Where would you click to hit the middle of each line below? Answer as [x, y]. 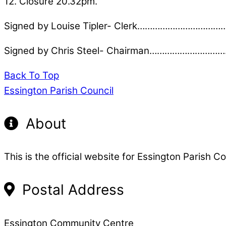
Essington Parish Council [59, 90]
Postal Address [71, 190]
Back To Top [32, 75]
